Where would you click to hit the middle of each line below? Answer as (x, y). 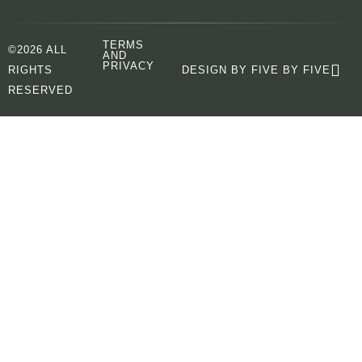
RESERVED (40, 90)
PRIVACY (128, 66)
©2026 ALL (38, 50)
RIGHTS (30, 70)
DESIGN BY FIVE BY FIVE (256, 70)
